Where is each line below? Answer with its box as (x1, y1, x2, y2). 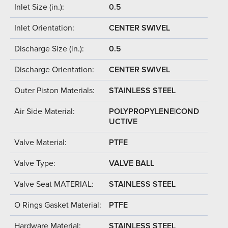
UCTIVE (109, 116, 137, 127)
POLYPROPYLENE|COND (109, 106, 199, 117)
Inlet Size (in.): (14, 2, 64, 12)
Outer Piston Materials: (14, 85, 95, 96)
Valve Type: (14, 158, 55, 168)
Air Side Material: (14, 106, 75, 117)
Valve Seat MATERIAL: (14, 179, 94, 189)
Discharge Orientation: (14, 64, 94, 75)
